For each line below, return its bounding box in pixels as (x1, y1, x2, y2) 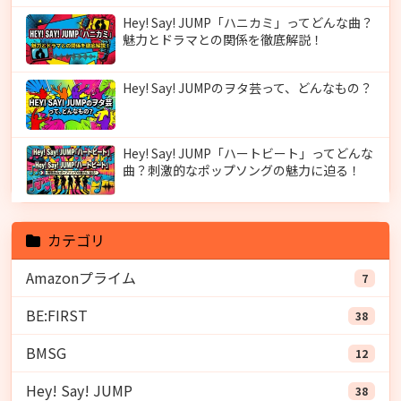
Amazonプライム (26, 267, 136, 289)
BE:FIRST (26, 304, 88, 327)
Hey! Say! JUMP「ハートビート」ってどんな (123, 144, 373, 163)
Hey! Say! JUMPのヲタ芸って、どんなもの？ (123, 79, 372, 98)
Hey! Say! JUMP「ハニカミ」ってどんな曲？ (123, 13, 373, 32)
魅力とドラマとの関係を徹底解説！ (123, 30, 323, 49)
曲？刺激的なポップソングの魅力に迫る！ (123, 161, 361, 180)
